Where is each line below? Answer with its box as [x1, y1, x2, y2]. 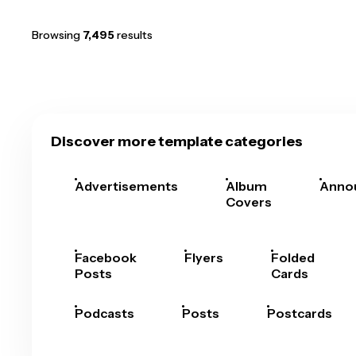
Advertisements [75, 178, 178, 194]
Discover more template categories [51, 133, 303, 150]
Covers [226, 194, 272, 210]
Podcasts [75, 305, 134, 321]
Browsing [32, 28, 83, 42]
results [114, 28, 153, 42]
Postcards [267, 305, 332, 321]
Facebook [75, 250, 137, 265]
